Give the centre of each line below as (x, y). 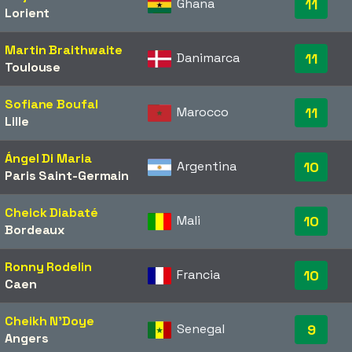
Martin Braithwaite (64, 50)
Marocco (203, 112)
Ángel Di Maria (48, 158)
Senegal (201, 329)
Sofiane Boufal (51, 104)
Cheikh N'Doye (49, 321)
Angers (27, 338)
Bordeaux (35, 230)
